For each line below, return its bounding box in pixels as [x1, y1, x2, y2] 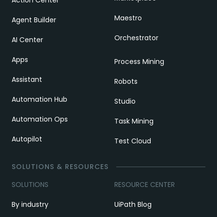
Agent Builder [12, 15, 56, 25]
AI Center [12, 35, 43, 45]
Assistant [12, 75, 42, 85]
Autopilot [12, 134, 42, 144]
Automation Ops [12, 114, 68, 124]
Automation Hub [12, 94, 67, 105]
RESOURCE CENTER [114, 180, 175, 190]
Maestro [114, 13, 142, 23]
